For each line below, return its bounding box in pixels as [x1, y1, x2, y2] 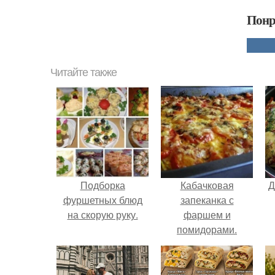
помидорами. [177, 222, 237, 236]
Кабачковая [180, 178, 234, 192]
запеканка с [180, 193, 234, 207]
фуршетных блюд [63, 193, 142, 207]
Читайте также [50, 66, 117, 79]
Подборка [80, 178, 125, 192]
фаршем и [183, 207, 231, 222]
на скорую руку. [67, 207, 138, 222]
